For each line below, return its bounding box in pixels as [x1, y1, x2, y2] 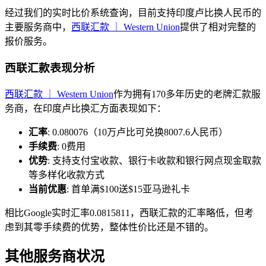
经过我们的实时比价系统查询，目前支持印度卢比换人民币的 [5, 8, 261, 18]
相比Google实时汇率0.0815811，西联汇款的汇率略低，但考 [5, 207, 254, 218]
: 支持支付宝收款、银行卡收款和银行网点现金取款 [47, 155, 261, 166]
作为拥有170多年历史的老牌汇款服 [113, 88, 261, 99]
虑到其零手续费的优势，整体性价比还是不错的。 [5, 221, 214, 232]
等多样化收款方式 [28, 169, 104, 180]
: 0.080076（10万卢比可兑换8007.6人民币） [47, 126, 228, 137]
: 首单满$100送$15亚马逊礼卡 [66, 183, 190, 194]
